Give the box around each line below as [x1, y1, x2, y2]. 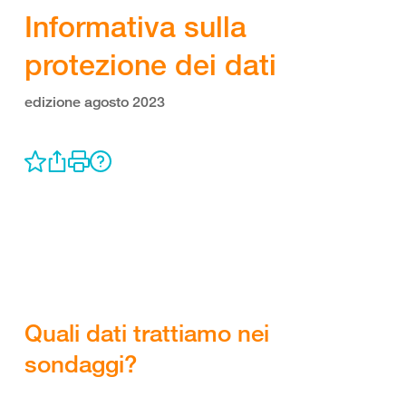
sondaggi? [24, 349, 137, 378]
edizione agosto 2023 [24, 93, 165, 111]
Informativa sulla [24, 8, 246, 44]
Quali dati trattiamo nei [24, 318, 269, 347]
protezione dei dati [24, 46, 276, 82]
